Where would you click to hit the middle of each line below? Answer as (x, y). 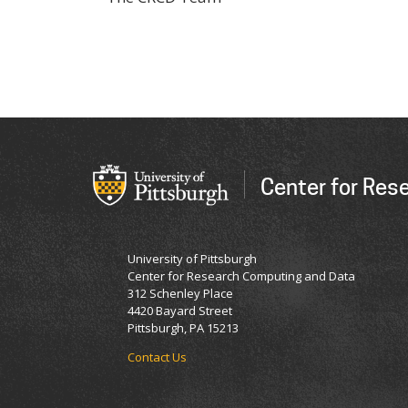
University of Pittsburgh (192, 258)
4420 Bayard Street (180, 310)
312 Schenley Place (180, 293)
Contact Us (157, 357)
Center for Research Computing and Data (241, 275)
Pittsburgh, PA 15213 (183, 327)
